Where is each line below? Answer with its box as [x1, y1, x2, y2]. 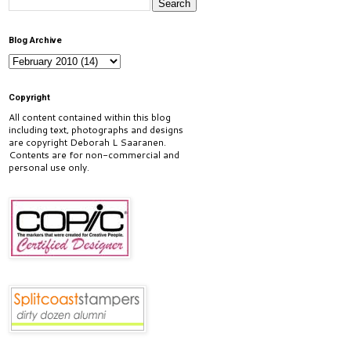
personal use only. [9, 161, 89, 174]
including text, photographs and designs [9, 123, 183, 136]
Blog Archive [9, 35, 62, 45]
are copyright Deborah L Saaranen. [9, 136, 166, 149]
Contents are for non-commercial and [9, 148, 179, 161]
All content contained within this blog [9, 110, 171, 124]
